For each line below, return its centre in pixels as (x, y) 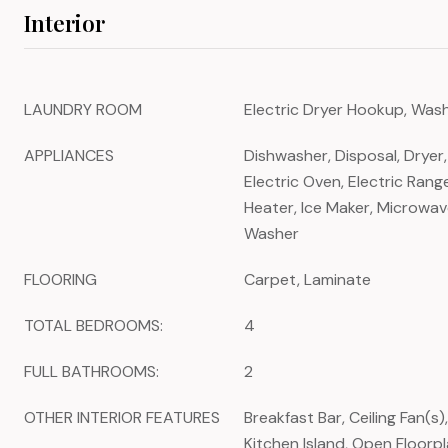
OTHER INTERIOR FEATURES (122, 417)
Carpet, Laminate (307, 279)
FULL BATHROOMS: (91, 371)
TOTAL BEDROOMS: (93, 325)
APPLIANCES (69, 155)
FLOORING (60, 279)
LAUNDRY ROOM (83, 109)
